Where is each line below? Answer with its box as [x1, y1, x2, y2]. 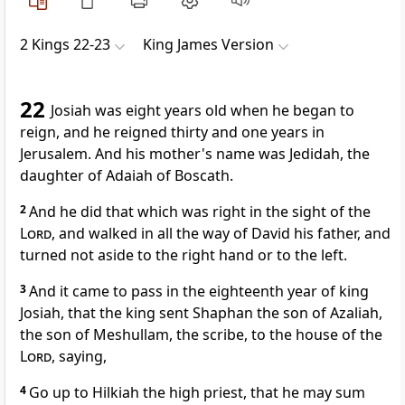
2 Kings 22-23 [20, 34, 110, 55]
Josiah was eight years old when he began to [51, 100, 354, 121]
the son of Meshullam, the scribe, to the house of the [20, 325, 382, 345]
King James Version [143, 34, 274, 55]
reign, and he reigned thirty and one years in [20, 122, 325, 143]
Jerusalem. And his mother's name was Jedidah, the [20, 144, 370, 165]
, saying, [52, 346, 107, 367]
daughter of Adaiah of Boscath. [20, 165, 233, 186]
